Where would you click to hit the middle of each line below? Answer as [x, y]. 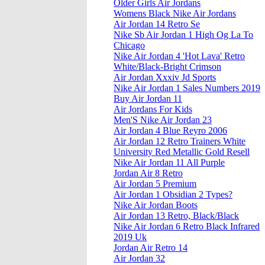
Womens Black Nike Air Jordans [175, 14]
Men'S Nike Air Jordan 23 [163, 120]
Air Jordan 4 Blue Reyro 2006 [170, 131]
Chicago [129, 46]
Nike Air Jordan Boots [156, 205]
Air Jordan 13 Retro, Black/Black [176, 216]
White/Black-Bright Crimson [167, 67]
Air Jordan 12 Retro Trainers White [180, 141]
